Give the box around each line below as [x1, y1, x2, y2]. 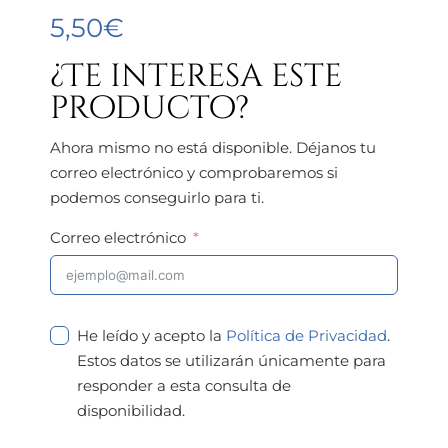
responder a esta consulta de [77, 375, 291, 395]
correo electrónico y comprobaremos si [50, 162, 338, 182]
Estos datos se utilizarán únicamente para [77, 350, 386, 370]
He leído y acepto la [77, 325, 226, 345]
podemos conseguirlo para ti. [50, 187, 264, 207]
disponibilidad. [77, 400, 185, 420]
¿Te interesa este [50, 54, 342, 98]
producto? [50, 86, 249, 130]
